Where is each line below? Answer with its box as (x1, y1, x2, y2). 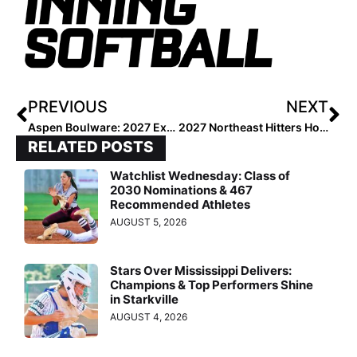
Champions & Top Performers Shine (110, 277, 314, 292)
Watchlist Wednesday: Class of (110, 168, 291, 184)
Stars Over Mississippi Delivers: (110, 262, 292, 278)
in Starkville (110, 291, 179, 307)
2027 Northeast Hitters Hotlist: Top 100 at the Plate (319, 120, 328, 135)
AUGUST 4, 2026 (110, 310, 188, 323)
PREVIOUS (28, 97, 108, 117)
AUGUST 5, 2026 (110, 216, 187, 229)
